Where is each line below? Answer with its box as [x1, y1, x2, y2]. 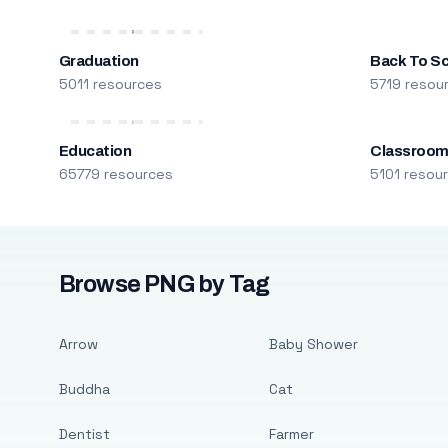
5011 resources [58, 75, 162, 93]
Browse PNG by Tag [58, 272, 270, 297]
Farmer [268, 425, 314, 443]
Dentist [58, 425, 110, 443]
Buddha [58, 380, 110, 398]
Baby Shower [268, 335, 358, 353]
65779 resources [58, 165, 173, 183]
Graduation [58, 53, 139, 69]
